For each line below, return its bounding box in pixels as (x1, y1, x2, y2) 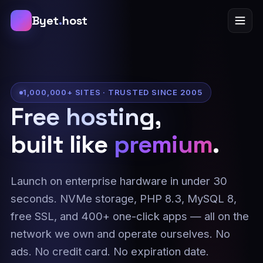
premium (113, 129, 213, 160)
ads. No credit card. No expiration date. (10, 245, 209, 258)
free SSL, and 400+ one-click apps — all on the (10, 210, 249, 222)
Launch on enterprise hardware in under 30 (10, 174, 227, 187)
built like (10, 129, 114, 160)
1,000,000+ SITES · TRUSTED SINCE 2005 (22, 87, 203, 97)
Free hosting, (10, 101, 161, 132)
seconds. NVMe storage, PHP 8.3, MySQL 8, (10, 192, 237, 205)
